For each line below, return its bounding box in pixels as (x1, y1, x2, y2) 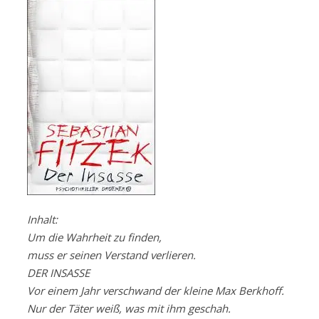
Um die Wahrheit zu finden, (27, 230, 162, 245)
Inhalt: (27, 212, 58, 227)
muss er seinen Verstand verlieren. (27, 248, 196, 263)
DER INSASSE (27, 266, 90, 281)
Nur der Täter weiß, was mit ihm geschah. (27, 301, 234, 316)
